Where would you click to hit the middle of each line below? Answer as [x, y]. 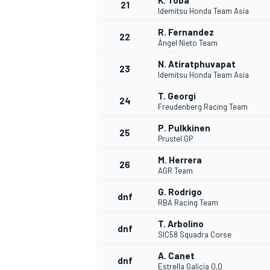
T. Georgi [177, 96]
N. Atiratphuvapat [197, 64]
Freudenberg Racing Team [203, 107]
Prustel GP [175, 139]
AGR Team [175, 171]
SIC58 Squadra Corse [195, 235]
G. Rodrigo [180, 192]
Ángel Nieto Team [188, 43]
